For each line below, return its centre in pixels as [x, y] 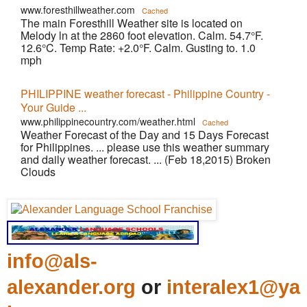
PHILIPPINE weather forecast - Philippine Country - [145, 94]
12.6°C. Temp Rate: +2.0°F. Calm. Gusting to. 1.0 [138, 48]
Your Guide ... [53, 107]
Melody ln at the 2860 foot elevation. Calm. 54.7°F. [142, 35]
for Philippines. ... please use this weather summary [145, 147]
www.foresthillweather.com [78, 10]
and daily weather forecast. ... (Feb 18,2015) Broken [146, 159]
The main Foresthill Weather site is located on [132, 23]
